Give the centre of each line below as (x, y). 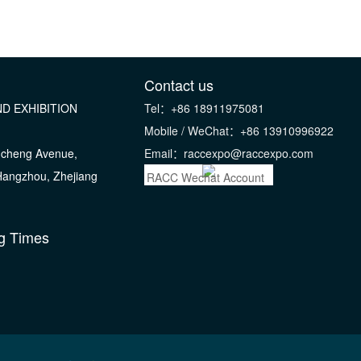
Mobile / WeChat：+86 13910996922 (239, 130)
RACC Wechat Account (205, 177)
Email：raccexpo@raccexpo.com (229, 153)
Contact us (179, 84)
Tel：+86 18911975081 (204, 108)
